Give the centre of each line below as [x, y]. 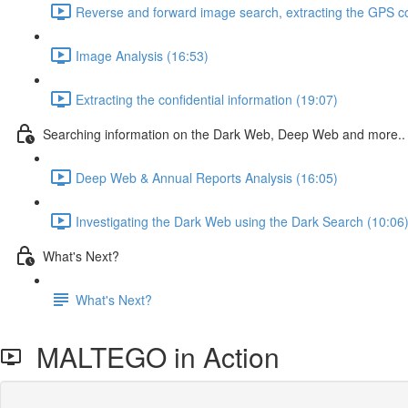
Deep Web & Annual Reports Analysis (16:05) [207, 177]
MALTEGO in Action [151, 357]
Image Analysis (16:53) [142, 55]
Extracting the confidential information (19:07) [207, 99]
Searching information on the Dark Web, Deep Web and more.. [224, 133]
